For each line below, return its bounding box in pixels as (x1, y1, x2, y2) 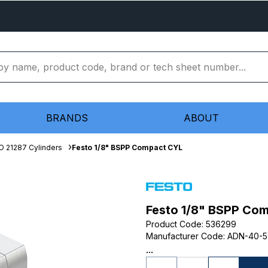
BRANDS (46, 112, 88, 124)
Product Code (146, 219, 202, 229)
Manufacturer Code (146, 231, 223, 241)
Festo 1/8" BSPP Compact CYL (72, 143, 182, 152)
